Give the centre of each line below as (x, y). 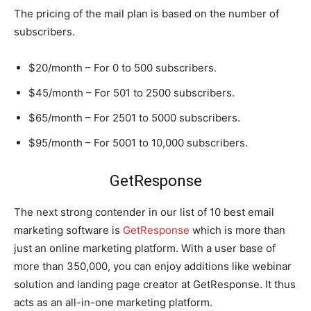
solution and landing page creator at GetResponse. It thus (155, 284)
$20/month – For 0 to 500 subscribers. (123, 67)
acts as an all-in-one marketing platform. (113, 302)
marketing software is (68, 230)
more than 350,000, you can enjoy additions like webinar (153, 266)
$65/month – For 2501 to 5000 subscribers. (134, 117)
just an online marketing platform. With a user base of (145, 248)
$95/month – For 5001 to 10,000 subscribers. (138, 142)
